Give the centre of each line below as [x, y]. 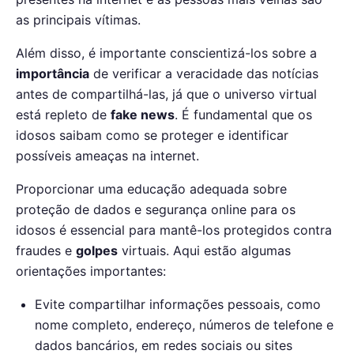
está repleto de [63, 115]
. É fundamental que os [243, 115]
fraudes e [46, 251]
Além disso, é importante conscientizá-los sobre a [166, 53]
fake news [143, 115]
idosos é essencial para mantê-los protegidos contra [174, 230]
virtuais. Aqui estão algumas [204, 251]
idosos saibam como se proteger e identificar [152, 136]
